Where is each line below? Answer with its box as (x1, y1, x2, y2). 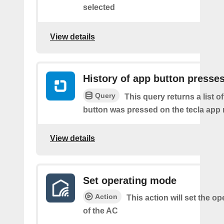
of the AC (83, 206, 118, 215)
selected (83, 3, 115, 11)
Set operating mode (83, 174, 176, 186)
